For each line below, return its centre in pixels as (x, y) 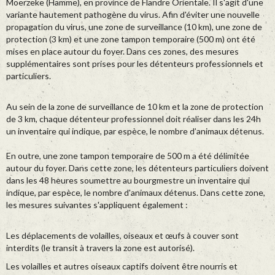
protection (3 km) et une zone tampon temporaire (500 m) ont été (131, 39)
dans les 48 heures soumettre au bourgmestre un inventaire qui (128, 180)
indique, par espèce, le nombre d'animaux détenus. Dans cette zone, (136, 193)
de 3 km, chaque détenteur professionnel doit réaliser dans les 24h (134, 119)
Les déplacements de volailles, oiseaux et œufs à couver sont (122, 236)
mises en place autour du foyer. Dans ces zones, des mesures (122, 52)
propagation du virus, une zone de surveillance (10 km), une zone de (134, 27)
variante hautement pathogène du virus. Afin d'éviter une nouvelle (133, 15)
